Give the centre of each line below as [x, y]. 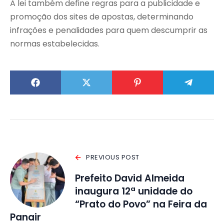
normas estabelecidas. [55, 44]
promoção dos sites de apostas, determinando [102, 17]
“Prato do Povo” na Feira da [141, 204]
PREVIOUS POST [113, 157]
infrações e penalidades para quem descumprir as [109, 30]
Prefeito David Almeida [130, 178]
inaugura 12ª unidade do [134, 191]
